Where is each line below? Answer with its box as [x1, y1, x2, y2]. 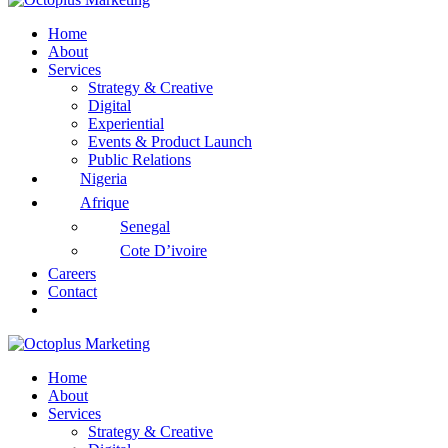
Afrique [80, 194, 129, 212]
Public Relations [88, 150, 191, 168]
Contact [48, 282, 97, 300]
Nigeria [80, 170, 127, 188]
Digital [88, 96, 131, 114]
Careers [48, 264, 96, 282]
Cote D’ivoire [120, 242, 207, 260]
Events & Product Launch [88, 132, 252, 150]
